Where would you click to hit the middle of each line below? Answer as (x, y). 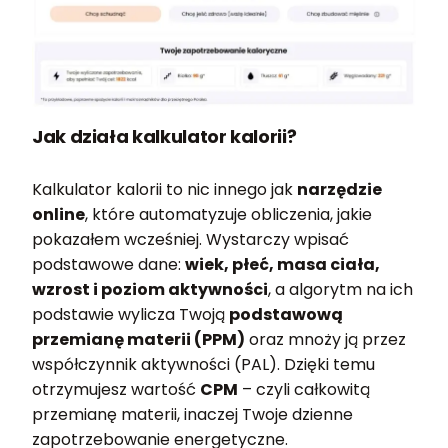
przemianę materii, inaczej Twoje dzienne (192, 415)
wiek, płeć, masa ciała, (282, 265)
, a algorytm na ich (340, 290)
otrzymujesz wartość (116, 390)
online (58, 215)
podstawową (286, 315)
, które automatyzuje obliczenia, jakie (228, 215)
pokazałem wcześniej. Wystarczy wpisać (190, 240)
